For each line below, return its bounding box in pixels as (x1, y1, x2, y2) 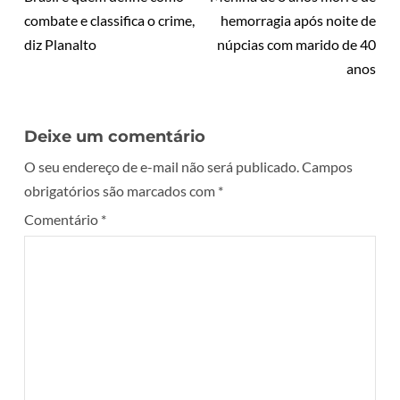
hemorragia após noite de (221, 12, 376, 29)
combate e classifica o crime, (24, 12, 195, 29)
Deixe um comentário (24, 127, 205, 147)
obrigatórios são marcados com (24, 182, 218, 200)
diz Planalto (24, 36, 96, 54)
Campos (302, 158, 353, 176)
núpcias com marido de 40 (217, 36, 376, 54)
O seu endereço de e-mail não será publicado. (24, 158, 299, 176)
